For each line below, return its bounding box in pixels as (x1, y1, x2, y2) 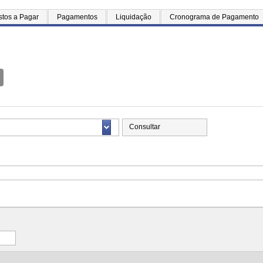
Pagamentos (57, 13, 97, 21)
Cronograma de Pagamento (170, 13, 259, 21)
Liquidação (116, 13, 151, 21)
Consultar (129, 123, 160, 131)
